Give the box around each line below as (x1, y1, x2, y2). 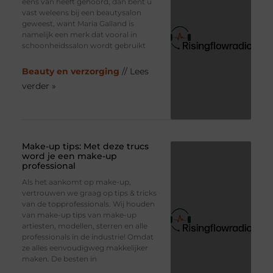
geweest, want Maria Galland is (21, 19, 134, 29)
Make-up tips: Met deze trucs (21, 140, 149, 152)
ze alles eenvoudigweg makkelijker (21, 243, 148, 252)
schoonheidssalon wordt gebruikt (21, 41, 146, 51)
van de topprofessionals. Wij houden (21, 199, 155, 208)
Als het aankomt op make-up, (21, 177, 131, 186)
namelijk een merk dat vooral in (21, 30, 137, 40)
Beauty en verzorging (21, 66, 119, 77)
